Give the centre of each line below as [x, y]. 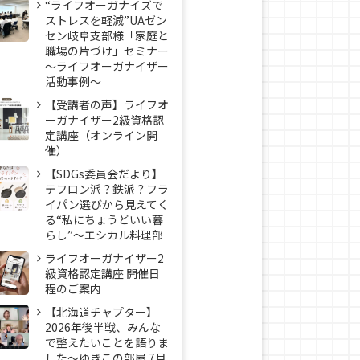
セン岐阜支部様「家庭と [107, 35]
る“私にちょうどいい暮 [104, 219]
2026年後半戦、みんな [103, 327]
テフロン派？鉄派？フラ [107, 189]
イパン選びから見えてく [107, 204]
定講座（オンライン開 [101, 135]
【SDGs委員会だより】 [104, 174]
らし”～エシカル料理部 [104, 235]
